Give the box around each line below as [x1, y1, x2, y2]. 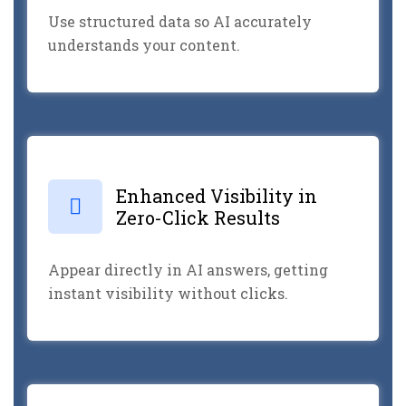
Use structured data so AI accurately [48, 11, 312, 31]
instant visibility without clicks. [48, 283, 288, 303]
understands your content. [48, 34, 240, 54]
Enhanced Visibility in [116, 183, 317, 208]
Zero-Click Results [116, 205, 280, 229]
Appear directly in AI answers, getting [48, 259, 328, 279]
